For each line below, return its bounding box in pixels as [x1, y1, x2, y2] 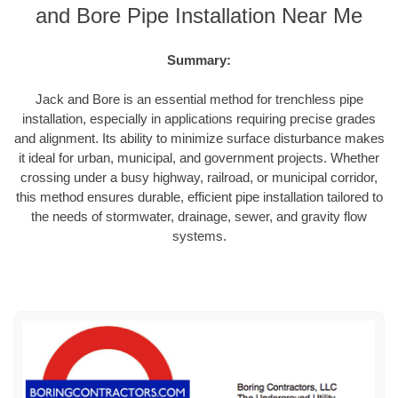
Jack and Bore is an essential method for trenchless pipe [35, 92, 363, 107]
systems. [171, 228, 227, 244]
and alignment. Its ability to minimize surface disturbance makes [13, 131, 385, 147]
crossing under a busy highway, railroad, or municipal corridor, [20, 170, 378, 186]
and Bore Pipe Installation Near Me [36, 4, 362, 28]
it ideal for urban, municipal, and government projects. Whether [19, 150, 379, 166]
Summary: [167, 52, 231, 68]
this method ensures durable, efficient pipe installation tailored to [15, 189, 383, 205]
